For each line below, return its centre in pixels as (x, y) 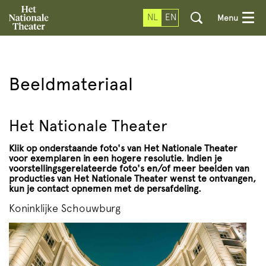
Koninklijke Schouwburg (65, 208)
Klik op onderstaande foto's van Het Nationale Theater (123, 148)
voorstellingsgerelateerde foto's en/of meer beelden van (129, 168)
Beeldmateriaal (71, 84)
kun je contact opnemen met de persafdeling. (106, 189)
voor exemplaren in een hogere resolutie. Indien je (115, 158)
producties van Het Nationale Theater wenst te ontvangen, (132, 178)
